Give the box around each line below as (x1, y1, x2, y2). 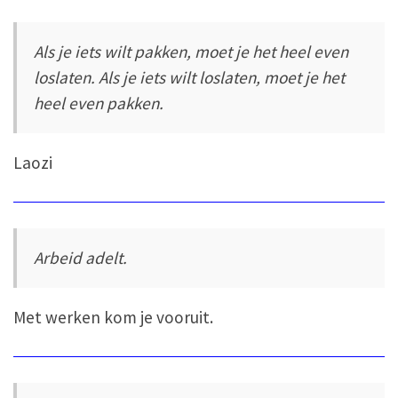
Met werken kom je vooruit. (13, 306, 213, 329)
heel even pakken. (34, 92, 164, 114)
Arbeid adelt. (34, 246, 128, 268)
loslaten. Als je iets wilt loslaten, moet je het (34, 66, 346, 88)
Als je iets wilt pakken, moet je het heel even (34, 40, 349, 62)
